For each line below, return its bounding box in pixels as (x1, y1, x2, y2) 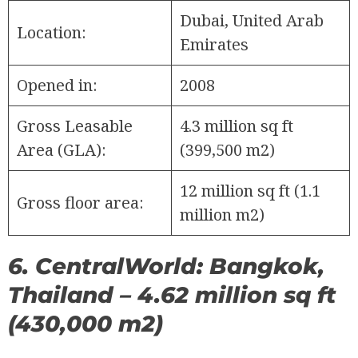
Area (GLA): (17, 138, 106, 161)
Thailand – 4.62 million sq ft (8, 280, 336, 308)
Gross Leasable (17, 114, 133, 137)
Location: (17, 21, 86, 43)
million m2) (180, 203, 265, 225)
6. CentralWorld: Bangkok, (8, 252, 324, 280)
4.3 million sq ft (180, 114, 293, 137)
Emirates (180, 33, 249, 55)
